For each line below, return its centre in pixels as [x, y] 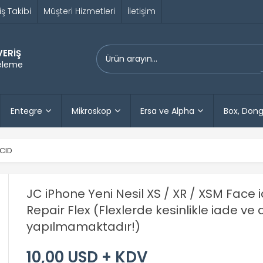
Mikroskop [91, 111]
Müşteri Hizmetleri [79, 11]
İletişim [141, 11]
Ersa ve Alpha [168, 111]
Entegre [27, 111]
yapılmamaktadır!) [83, 227]
